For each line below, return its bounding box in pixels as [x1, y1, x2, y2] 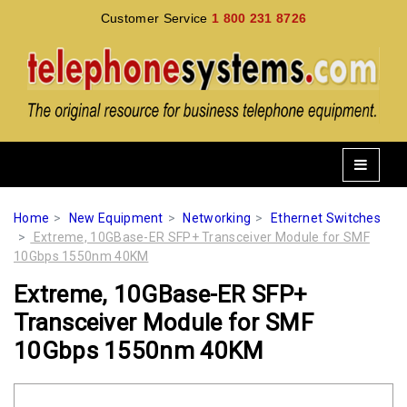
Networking [183, 211, 252, 225]
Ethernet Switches [270, 211, 382, 225]
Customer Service [100, 11, 212, 25]
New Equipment [68, 211, 164, 225]
